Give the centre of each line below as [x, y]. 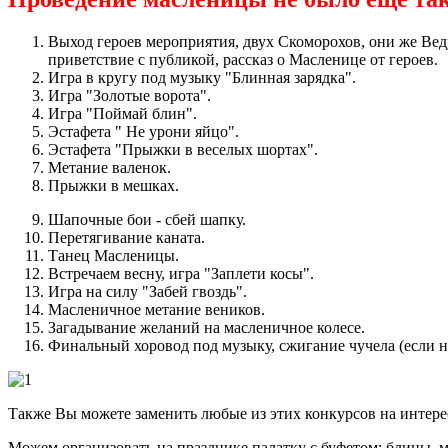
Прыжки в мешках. [113, 186]
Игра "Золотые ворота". [129, 96]
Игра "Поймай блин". [122, 114]
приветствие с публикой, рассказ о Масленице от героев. [243, 60]
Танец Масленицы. [113, 256]
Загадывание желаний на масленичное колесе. [206, 328]
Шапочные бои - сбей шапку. [147, 220]
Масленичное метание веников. [156, 310]
